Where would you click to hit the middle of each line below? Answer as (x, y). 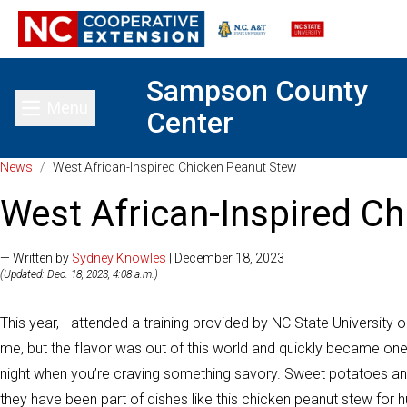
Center (190, 123)
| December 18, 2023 (225, 258)
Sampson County (257, 91)
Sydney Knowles (119, 258)
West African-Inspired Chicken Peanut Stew (175, 167)
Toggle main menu (120, 119)
